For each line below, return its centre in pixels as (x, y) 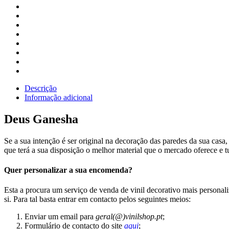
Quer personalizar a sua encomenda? (68, 170)
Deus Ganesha (41, 119)
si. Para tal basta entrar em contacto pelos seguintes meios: (97, 199)
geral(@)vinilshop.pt (129, 217)
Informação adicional (59, 97)
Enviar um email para (60, 217)
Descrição (41, 88)
